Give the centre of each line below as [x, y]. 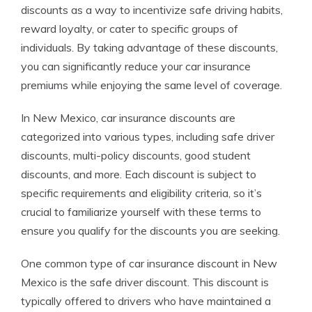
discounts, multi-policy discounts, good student [136, 155]
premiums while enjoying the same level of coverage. [151, 85]
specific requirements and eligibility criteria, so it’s [141, 193]
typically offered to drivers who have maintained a [146, 301]
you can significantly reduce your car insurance [136, 66]
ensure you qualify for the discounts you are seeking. [150, 231]
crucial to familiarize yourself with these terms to [141, 212]
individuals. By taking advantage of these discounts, [149, 47]
